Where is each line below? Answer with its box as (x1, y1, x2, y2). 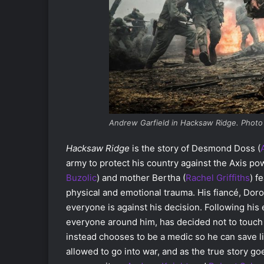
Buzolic (66, 171, 97, 183)
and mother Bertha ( (102, 171, 186, 183)
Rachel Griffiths (186, 171, 250, 183)
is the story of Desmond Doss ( (130, 142, 260, 154)
